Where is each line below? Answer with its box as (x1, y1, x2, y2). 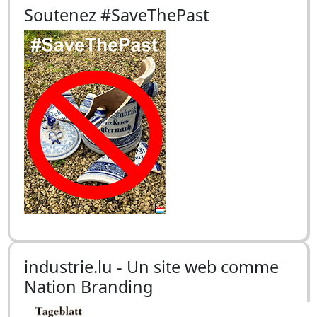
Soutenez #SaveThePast (24, 4, 209, 26)
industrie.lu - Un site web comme (24, 255, 279, 278)
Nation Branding (24, 275, 153, 298)
